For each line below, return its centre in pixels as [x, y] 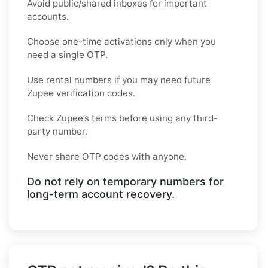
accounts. [48, 16]
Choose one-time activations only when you [121, 41]
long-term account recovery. [101, 194]
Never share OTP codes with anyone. [107, 156]
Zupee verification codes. [81, 93]
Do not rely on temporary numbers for [125, 181]
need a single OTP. [67, 54]
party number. [57, 131]
